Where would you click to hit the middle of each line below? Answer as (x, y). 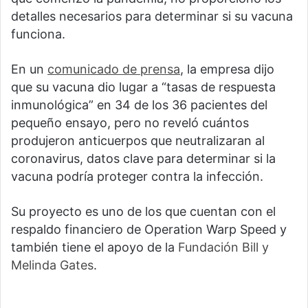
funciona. (38, 34)
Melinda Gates (52, 265)
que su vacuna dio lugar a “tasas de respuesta (143, 87)
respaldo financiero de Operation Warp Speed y (149, 230)
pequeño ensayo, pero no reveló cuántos (130, 123)
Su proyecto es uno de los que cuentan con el (143, 212)
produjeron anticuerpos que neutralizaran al (138, 141)
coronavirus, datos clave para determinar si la (143, 159)
